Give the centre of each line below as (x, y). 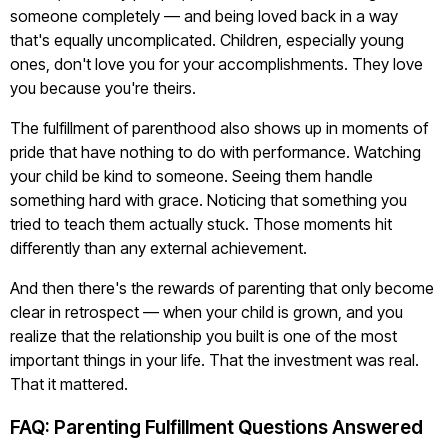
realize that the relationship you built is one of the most (203, 336)
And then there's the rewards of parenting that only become (222, 288)
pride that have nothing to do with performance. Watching (215, 152)
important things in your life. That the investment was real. (214, 360)
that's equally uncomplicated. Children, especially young (207, 40)
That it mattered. (69, 384)
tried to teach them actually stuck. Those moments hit (201, 224)
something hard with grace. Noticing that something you (208, 200)
